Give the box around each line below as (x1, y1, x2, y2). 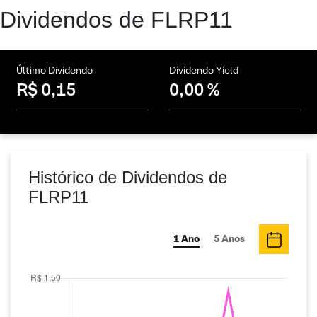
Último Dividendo (16, 63, 93, 76)
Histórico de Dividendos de (28, 168, 227, 188)
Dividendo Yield (169, 63, 238, 76)
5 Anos (214, 231, 245, 245)
